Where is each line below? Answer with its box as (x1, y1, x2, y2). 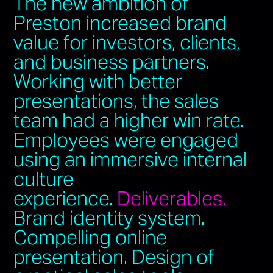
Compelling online (13, 224, 168, 250)
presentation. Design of (13, 244, 214, 269)
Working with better (13, 68, 183, 94)
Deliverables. (117, 185, 227, 211)
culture (13, 166, 74, 191)
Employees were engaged (13, 127, 239, 152)
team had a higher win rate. (13, 107, 244, 133)
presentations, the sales (13, 88, 219, 113)
